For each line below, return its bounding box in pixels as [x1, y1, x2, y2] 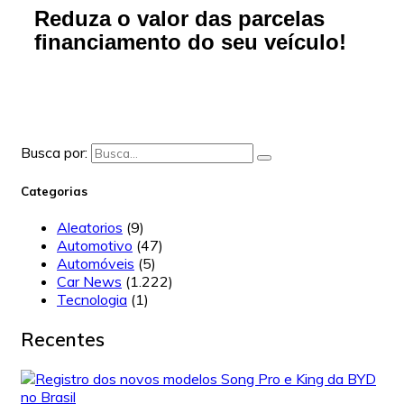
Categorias [21, 183, 87, 198]
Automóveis [57, 253, 134, 272]
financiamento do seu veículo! [34, 29, 346, 54]
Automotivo [57, 235, 133, 254]
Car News [57, 271, 122, 290]
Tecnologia [57, 289, 127, 308]
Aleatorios [57, 217, 123, 236]
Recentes [21, 326, 105, 351]
